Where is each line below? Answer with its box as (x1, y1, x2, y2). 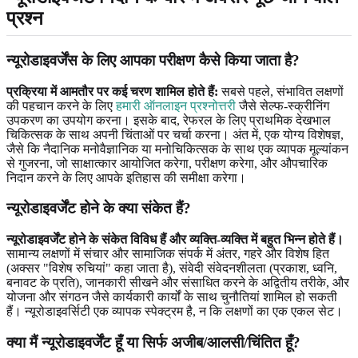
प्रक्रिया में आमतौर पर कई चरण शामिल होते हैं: (6, 84, 218, 98)
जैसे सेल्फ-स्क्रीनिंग (236, 98, 329, 113)
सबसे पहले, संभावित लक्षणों (218, 84, 344, 98)
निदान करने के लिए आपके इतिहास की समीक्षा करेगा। (6, 170, 246, 185)
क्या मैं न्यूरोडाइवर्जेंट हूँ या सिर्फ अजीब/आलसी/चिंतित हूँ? (6, 333, 300, 351)
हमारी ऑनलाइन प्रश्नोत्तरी (116, 98, 236, 113)
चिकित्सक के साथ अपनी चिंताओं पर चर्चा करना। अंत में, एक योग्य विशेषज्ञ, (6, 127, 344, 141)
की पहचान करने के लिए (6, 98, 116, 113)
